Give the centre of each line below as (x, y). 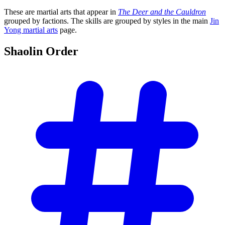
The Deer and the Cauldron (162, 12)
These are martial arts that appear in (61, 12)
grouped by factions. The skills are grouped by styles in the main (107, 21)
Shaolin (25, 51)
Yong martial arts (31, 30)
